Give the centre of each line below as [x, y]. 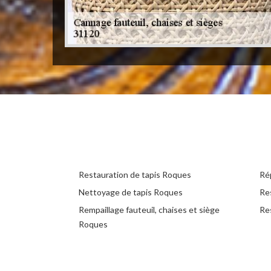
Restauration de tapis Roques [135, 175]
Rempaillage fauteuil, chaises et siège [149, 210]
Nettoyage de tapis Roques [131, 192]
